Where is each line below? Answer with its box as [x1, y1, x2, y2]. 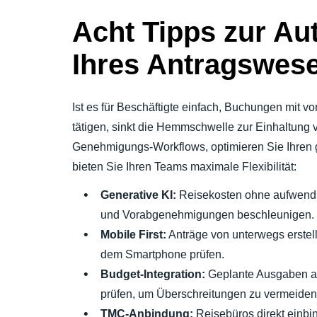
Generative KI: [100, 189, 176, 202]
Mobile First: [100, 229, 166, 241]
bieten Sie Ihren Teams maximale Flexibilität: [72, 161, 296, 173]
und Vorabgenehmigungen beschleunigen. [100, 209, 314, 221]
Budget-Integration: [100, 268, 205, 281]
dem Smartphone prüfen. [100, 248, 224, 261]
